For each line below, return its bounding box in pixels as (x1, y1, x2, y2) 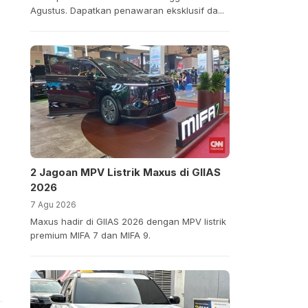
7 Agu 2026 (30, 199, 76, 210)
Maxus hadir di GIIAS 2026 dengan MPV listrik (30, 215, 226, 227)
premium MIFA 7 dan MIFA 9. (30, 229, 151, 241)
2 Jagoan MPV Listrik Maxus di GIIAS (30, 165, 221, 179)
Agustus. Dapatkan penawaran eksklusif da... (30, 5, 224, 16)
